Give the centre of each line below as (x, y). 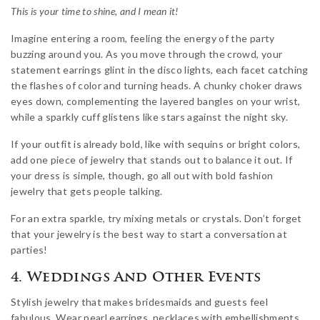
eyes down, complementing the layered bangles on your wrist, (156, 101)
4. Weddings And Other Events (136, 278)
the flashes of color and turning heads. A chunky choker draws (157, 85)
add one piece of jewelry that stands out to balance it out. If (152, 159)
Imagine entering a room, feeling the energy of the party (143, 38)
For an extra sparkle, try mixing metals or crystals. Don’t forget (156, 218)
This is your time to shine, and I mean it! (95, 11)
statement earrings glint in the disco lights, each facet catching (160, 69)
